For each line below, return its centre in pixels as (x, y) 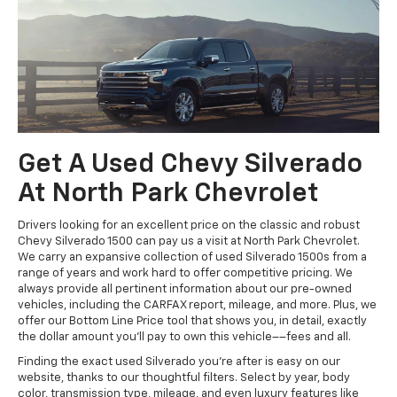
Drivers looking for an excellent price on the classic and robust (189, 226)
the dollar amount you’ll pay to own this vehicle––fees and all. (184, 338)
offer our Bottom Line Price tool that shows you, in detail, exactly (192, 322)
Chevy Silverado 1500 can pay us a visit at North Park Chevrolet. (189, 242)
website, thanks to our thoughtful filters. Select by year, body (184, 378)
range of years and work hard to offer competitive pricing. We (185, 274)
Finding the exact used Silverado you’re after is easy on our (179, 362)
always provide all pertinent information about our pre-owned (185, 290)
